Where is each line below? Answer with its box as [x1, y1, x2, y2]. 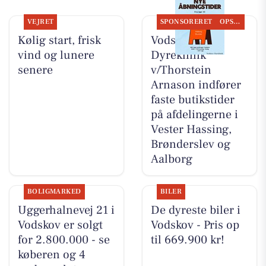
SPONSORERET [160, 17, 213, 27]
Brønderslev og [150, 137, 230, 153]
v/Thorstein [150, 62, 211, 78]
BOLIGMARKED [27, 187, 81, 197]
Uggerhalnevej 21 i [17, 202, 115, 218]
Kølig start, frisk [17, 33, 101, 49]
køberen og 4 [17, 247, 85, 263]
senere [17, 62, 53, 78]
